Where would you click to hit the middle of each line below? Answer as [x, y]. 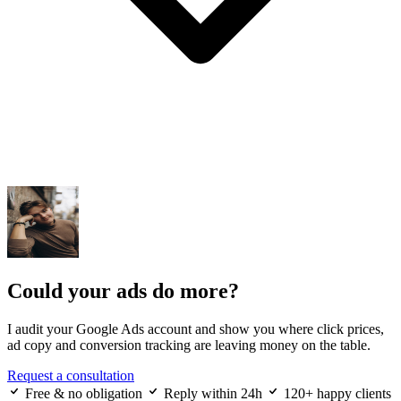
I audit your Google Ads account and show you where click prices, [196, 328]
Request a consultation [71, 375]
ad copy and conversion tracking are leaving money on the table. [189, 345]
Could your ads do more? [123, 291]
